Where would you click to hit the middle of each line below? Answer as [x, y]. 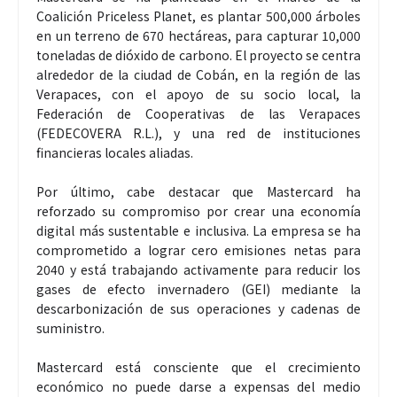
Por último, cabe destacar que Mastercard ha [198, 191]
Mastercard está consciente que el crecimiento [198, 366]
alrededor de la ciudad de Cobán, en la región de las [198, 74]
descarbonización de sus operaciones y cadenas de [198, 308]
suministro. [70, 327]
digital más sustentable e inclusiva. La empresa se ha [198, 230]
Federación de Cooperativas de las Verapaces [198, 113]
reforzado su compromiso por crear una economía [198, 210]
